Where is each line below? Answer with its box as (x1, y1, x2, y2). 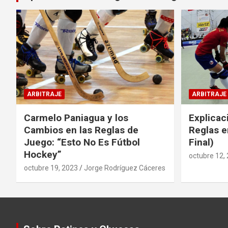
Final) (188, 136, 214, 148)
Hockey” (24, 148, 62, 160)
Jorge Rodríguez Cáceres (84, 163, 165, 172)
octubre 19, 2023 (24, 163, 78, 172)
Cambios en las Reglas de (24, 124, 138, 136)
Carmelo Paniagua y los (24, 111, 128, 124)
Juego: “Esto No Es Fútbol (24, 136, 140, 148)
